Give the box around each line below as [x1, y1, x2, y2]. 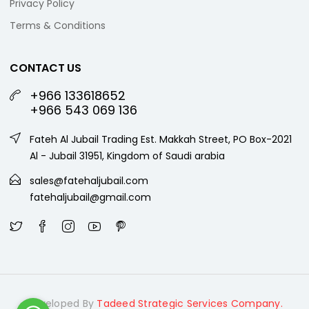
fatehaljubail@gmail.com [30, 190, 152, 204]
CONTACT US [10, 60, 81, 76]
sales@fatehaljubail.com [30, 174, 149, 188]
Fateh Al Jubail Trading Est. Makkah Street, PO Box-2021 [30, 132, 292, 146]
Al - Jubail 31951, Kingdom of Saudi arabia [30, 149, 226, 163]
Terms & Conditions [10, 19, 106, 32]
